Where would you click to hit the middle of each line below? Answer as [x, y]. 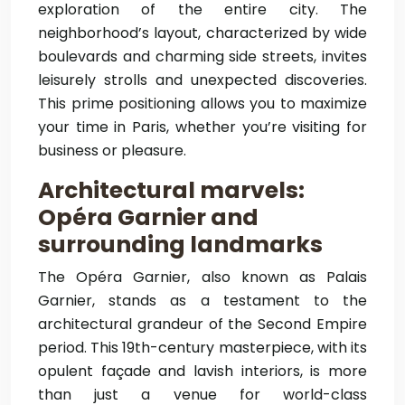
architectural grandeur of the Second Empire [202, 324]
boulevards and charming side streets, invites [202, 57]
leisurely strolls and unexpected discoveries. [202, 80]
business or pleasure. [112, 151]
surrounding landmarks [180, 245]
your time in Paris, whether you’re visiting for [202, 127]
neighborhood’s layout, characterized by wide [202, 33]
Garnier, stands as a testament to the [202, 301]
